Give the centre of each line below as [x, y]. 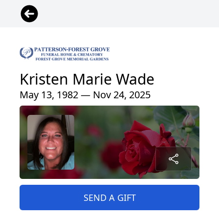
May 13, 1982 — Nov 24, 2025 [85, 94]
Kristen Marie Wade [87, 79]
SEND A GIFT [109, 197]
